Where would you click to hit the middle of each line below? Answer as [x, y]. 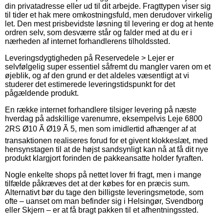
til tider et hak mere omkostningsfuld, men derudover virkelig [109, 15]
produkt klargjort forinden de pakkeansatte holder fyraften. [104, 158]
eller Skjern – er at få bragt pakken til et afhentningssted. [102, 210]
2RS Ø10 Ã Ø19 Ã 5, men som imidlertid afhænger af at [100, 129]
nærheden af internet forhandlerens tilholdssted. [88, 41]
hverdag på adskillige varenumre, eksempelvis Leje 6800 [104, 118]
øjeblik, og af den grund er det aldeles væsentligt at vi [97, 75]
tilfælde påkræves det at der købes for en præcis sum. [97, 183]
